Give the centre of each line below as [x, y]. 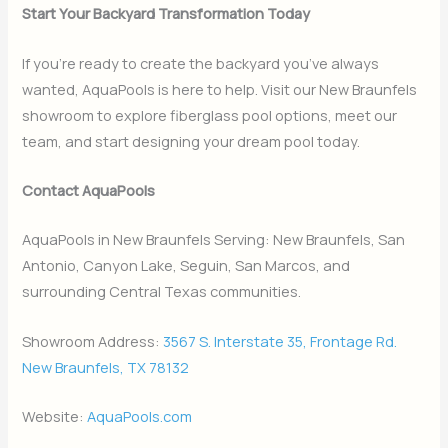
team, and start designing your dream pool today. [191, 140]
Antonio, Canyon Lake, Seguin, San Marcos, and [186, 265]
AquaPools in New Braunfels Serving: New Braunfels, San [214, 239]
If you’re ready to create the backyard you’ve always [201, 62]
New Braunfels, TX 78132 [106, 366]
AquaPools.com [140, 415]
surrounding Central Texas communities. [162, 291]
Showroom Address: [93, 340]
